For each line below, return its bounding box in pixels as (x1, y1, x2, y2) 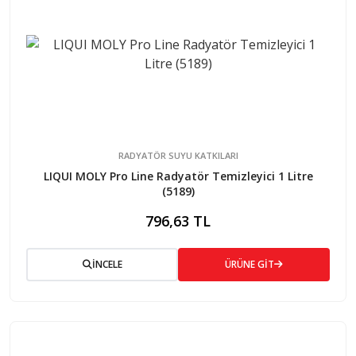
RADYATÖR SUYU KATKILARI (118, 149, 238, 161)
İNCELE (91, 257, 122, 271)
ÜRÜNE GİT (225, 257, 274, 271)
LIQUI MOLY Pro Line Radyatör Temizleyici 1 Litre (43, 168, 313, 184)
